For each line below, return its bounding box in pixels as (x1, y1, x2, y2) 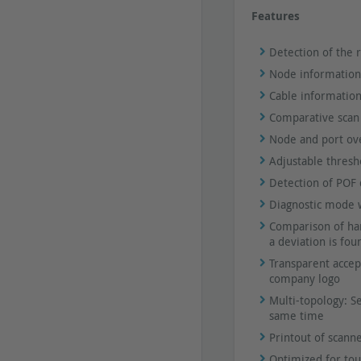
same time (268, 308, 324, 324)
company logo (268, 271, 340, 287)
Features (251, 8, 300, 24)
